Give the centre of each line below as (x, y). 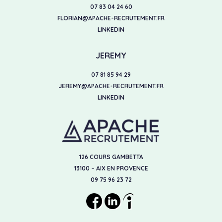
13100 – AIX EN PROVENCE (111, 168)
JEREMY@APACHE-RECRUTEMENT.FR (111, 86)
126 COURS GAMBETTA (111, 157)
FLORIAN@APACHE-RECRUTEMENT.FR (111, 18)
